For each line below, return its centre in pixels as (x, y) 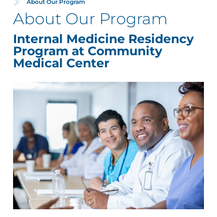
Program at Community (87, 51)
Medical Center (61, 63)
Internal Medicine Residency (103, 39)
